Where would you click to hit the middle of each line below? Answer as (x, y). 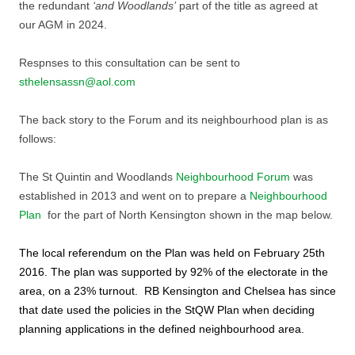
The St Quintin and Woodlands (97, 177)
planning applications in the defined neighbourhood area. (162, 329)
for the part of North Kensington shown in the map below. (187, 215)
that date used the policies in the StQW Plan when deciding (167, 310)
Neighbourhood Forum (233, 177)
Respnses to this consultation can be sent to (130, 63)
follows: (38, 139)
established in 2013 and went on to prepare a (134, 196)
